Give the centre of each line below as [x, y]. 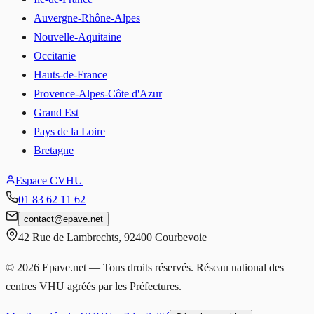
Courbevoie [181, 238]
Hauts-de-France [70, 75]
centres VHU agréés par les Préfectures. [94, 287]
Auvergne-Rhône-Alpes [87, 18]
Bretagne [54, 151]
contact [39, 219]
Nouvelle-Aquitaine [77, 37]
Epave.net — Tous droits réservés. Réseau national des [162, 268]
